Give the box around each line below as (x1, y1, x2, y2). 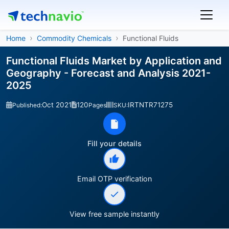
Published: (12, 101, 42, 109)
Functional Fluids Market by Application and (6, 55, 222, 67)
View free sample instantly (70, 210, 159, 218)
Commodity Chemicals (37, 34, 111, 42)
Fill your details (87, 139, 142, 148)
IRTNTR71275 (128, 101, 173, 109)
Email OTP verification (77, 174, 152, 183)
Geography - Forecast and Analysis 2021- (6, 67, 211, 79)
